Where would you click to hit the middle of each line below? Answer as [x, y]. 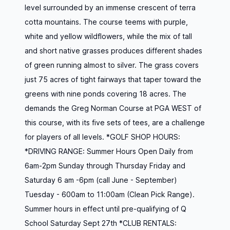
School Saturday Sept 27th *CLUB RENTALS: [101, 223]
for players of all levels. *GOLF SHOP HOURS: [102, 137]
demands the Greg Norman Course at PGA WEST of [113, 108]
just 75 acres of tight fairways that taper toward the [113, 79]
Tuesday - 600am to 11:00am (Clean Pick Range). [110, 194]
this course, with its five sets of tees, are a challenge [115, 122]
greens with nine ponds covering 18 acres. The [106, 94]
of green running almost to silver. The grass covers [112, 65]
